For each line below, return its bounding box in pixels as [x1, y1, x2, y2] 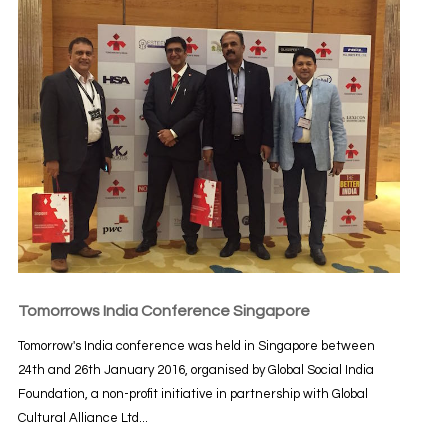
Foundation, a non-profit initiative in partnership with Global [17, 386, 368, 401]
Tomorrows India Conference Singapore [17, 302, 310, 319]
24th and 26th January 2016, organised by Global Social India [17, 362, 374, 377]
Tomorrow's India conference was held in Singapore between [17, 338, 375, 353]
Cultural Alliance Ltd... [17, 410, 148, 425]
